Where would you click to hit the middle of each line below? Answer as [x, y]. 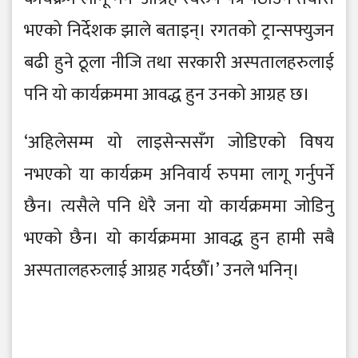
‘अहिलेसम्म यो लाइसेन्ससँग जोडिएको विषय [179, 143]
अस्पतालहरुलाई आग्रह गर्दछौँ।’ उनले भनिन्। [164, 271]
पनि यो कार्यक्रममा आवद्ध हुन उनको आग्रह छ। [169, 95]
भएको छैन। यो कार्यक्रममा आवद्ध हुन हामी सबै [179, 239]
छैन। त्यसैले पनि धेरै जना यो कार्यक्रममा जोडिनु [179, 207]
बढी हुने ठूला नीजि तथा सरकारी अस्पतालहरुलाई [179, 63]
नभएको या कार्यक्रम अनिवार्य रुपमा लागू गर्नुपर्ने [179, 175]
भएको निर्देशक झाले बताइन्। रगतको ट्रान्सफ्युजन [179, 31]
